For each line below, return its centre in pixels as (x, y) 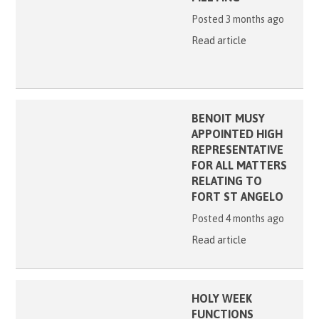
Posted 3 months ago (237, 20)
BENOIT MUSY (228, 118)
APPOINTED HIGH (237, 134)
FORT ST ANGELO (237, 196)
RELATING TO (226, 181)
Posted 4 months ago (237, 218)
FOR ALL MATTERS (239, 165)
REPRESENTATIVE (237, 149)
